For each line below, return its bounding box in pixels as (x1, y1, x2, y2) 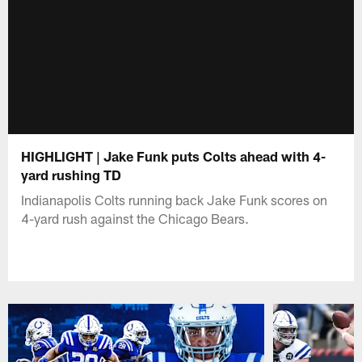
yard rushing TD (21, 166, 122, 183)
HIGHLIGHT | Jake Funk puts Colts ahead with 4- (21, 147, 326, 164)
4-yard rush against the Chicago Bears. (21, 209, 250, 226)
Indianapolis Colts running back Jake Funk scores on (21, 191, 328, 208)
